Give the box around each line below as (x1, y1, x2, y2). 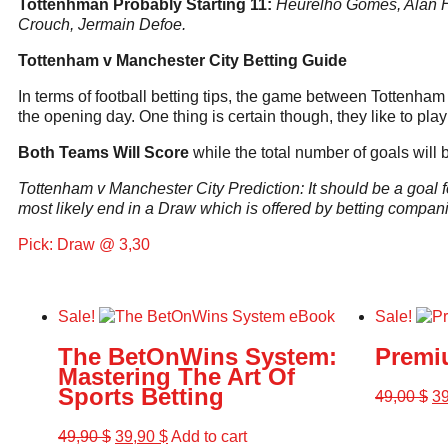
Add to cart (171, 427, 247, 445)
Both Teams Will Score (18, 144, 189, 161)
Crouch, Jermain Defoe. (18, 16, 186, 33)
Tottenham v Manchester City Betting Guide (18, 52, 347, 69)
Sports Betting (58, 382, 224, 410)
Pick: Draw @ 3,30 (18, 236, 150, 253)
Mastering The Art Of (58, 362, 295, 390)
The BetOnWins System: (58, 342, 337, 370)
